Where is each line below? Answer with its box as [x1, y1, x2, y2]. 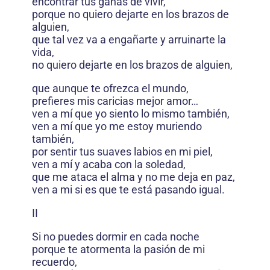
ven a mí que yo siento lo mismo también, [32, 107, 230, 120]
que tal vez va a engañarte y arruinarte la [32, 33, 226, 46]
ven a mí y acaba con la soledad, [32, 157, 186, 171]
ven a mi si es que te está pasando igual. [32, 183, 225, 196]
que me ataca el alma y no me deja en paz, [32, 170, 235, 183]
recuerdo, [32, 255, 77, 268]
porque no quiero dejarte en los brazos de [32, 7, 229, 20]
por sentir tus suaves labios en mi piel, [32, 145, 213, 158]
